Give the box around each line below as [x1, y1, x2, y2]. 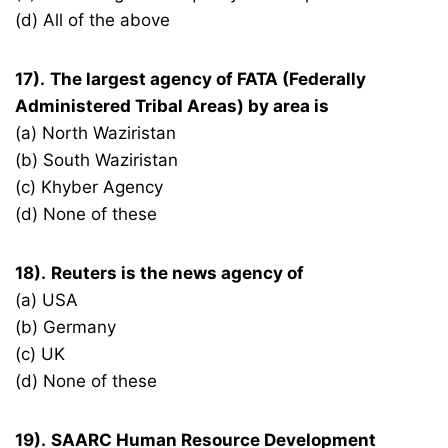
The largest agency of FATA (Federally [50, 69, 367, 90]
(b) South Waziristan [15, 150, 179, 171]
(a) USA [15, 290, 79, 311]
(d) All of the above [15, 10, 171, 31]
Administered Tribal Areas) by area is [15, 96, 330, 117]
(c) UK [15, 344, 66, 365]
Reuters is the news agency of [51, 263, 305, 284]
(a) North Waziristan [15, 123, 177, 144]
